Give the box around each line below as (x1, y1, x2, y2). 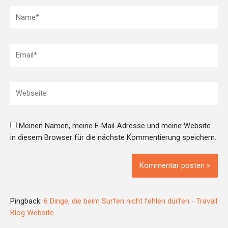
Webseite (10, 83, 41, 93)
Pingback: (10, 196, 44, 206)
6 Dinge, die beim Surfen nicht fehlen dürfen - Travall (44, 196, 217, 206)
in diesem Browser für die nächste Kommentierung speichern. (10, 133, 216, 142)
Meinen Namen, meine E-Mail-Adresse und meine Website (19, 121, 211, 131)
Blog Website (10, 208, 54, 217)
